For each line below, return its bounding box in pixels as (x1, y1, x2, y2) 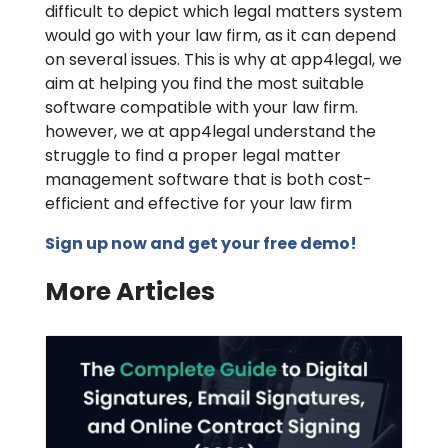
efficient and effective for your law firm (45, 192, 352, 215)
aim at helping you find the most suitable (45, 72, 364, 95)
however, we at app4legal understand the (45, 120, 376, 143)
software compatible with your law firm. (45, 96, 358, 119)
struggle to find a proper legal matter (45, 144, 341, 167)
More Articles (45, 274, 215, 309)
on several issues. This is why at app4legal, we (45, 48, 402, 71)
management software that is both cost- (45, 168, 372, 191)
